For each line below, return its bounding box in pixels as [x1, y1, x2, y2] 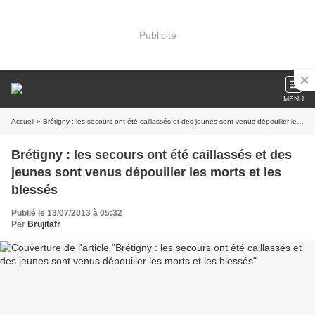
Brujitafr [27, 219, 60, 229]
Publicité [139, 29, 176, 41]
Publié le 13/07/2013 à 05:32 [11, 208, 122, 218]
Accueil [11, 117, 34, 125]
